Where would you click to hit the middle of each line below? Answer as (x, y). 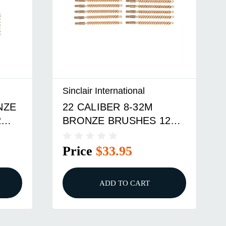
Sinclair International (104, 91)
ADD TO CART (124, 183)
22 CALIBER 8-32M (108, 107)
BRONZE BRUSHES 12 (117, 120)
